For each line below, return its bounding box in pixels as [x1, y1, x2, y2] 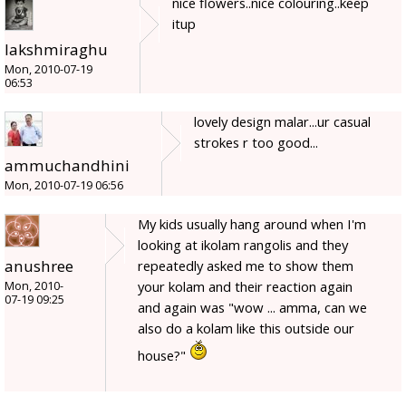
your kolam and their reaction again [138, 277, 353, 296]
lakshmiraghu [5, 39, 108, 61]
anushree [5, 256, 73, 277]
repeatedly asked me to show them [138, 256, 353, 275]
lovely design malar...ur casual [194, 112, 371, 131]
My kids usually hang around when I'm [138, 215, 366, 234]
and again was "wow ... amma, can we [138, 298, 367, 317]
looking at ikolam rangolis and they [138, 236, 348, 255]
